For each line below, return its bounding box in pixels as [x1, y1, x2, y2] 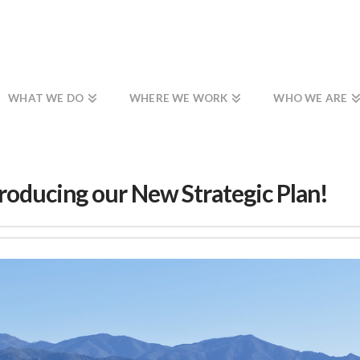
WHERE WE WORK [129, 92, 228, 104]
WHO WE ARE [273, 92, 348, 104]
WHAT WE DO [8, 92, 84, 104]
